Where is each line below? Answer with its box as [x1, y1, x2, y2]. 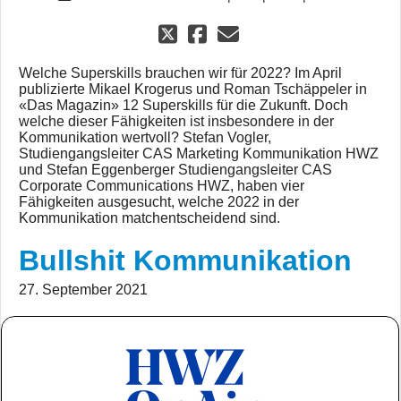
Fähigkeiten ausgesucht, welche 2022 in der [19, 194, 299, 210]
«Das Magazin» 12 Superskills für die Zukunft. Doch [19, 98, 348, 114]
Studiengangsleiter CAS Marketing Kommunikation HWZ [19, 146, 379, 162]
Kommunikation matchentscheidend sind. [19, 210, 280, 226]
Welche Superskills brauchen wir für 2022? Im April [19, 65, 342, 81]
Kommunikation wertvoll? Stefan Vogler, [19, 130, 271, 146]
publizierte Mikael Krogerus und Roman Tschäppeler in [19, 81, 367, 98]
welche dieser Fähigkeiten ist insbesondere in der [19, 114, 334, 130]
